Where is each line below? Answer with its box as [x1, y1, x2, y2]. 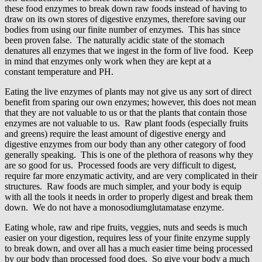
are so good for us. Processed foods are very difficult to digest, [5, 160, 236, 171]
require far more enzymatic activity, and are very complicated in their [5, 171, 257, 181]
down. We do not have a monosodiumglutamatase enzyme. [5, 202, 224, 213]
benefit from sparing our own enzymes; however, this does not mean [5, 97, 256, 108]
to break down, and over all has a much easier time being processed [5, 243, 253, 254]
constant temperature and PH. [5, 67, 113, 77]
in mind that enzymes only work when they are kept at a [5, 56, 211, 67]
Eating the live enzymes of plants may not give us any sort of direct [5, 87, 251, 97]
